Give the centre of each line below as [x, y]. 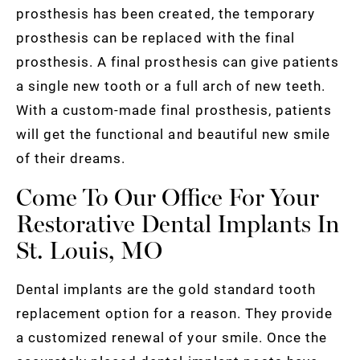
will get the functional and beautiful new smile [173, 134]
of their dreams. [71, 158]
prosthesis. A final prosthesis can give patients [178, 62]
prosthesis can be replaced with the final [155, 38]
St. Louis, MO [89, 251]
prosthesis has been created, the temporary [166, 14]
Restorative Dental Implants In [178, 224]
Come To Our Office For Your [168, 198]
